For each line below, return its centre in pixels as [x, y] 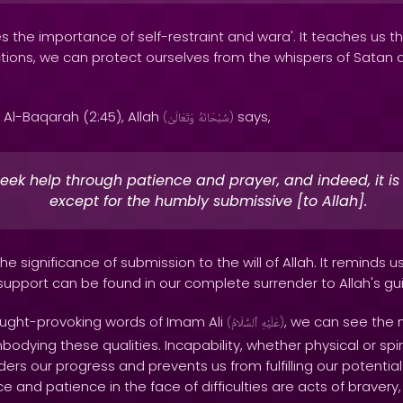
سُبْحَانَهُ [214, 119]
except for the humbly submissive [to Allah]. [208, 201]
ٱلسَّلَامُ [244, 324]
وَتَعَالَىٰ [181, 119]
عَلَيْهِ [270, 324]
